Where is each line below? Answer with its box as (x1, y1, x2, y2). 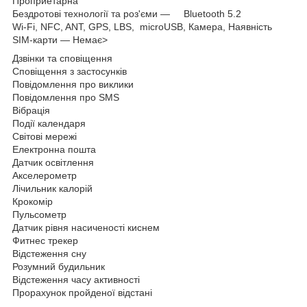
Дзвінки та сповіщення (12, 52, 123, 64)
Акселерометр (12, 169, 77, 181)
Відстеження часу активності (12, 273, 140, 285)
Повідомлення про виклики (12, 78, 134, 90)
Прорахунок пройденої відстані (12, 286, 152, 298)
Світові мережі (12, 130, 77, 142)
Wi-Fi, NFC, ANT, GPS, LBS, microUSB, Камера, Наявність (12, 21, 272, 32)
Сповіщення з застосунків (12, 65, 127, 77)
